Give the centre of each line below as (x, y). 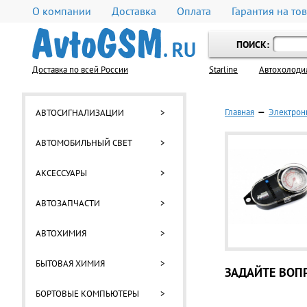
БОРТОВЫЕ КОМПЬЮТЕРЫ (87, 294)
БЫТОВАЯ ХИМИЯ (70, 263)
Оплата (194, 11)
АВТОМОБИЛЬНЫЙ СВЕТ (84, 143)
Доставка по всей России (80, 70)
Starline (223, 70)
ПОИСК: (253, 44)
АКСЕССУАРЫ (61, 173)
